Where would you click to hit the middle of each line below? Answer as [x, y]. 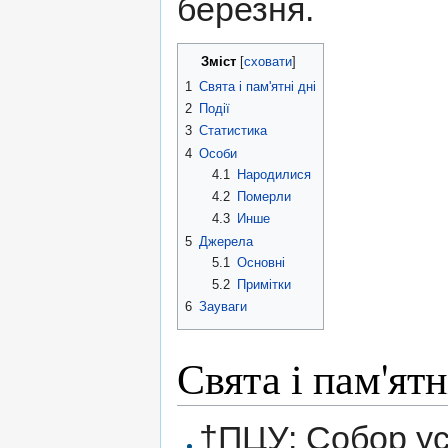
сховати [268, 61]
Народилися [273, 174]
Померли [263, 196]
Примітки [263, 284]
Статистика [233, 131]
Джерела [226, 241]
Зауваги [223, 307]
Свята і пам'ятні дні [257, 86]
